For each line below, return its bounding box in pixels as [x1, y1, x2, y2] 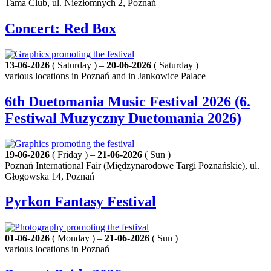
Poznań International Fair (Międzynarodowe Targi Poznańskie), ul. [5, 160, 260, 171]
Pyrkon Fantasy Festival [5, 194, 156, 210]
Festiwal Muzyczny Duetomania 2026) [5, 109, 241, 126]
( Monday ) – [50, 233, 105, 244]
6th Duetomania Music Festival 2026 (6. [5, 93, 250, 109]
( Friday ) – [50, 149, 97, 160]
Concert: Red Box [5, 20, 116, 36]
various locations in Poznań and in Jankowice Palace [5, 70, 206, 81]
